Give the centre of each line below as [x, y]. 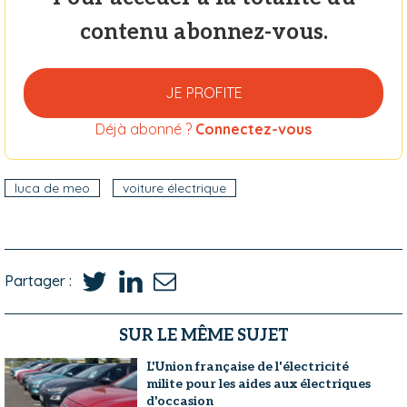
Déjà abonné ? [145, 129]
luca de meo [52, 188]
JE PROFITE [203, 92]
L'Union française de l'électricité [248, 366]
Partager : [38, 281]
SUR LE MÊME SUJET [203, 335]
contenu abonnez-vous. [203, 32]
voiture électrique [174, 188]
